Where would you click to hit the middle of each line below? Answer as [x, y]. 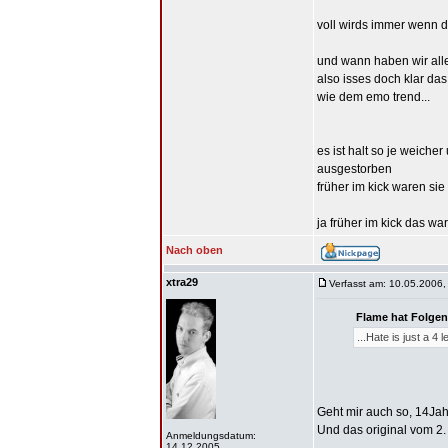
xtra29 [182, 282]
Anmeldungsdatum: [211, 435]
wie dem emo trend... [373, 97]
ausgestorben [354, 169]
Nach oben [194, 250]
